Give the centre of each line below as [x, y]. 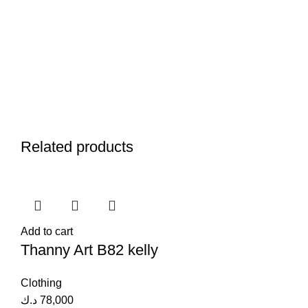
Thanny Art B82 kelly [89, 250]
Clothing [41, 283]
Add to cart [47, 231]
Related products [77, 147]
